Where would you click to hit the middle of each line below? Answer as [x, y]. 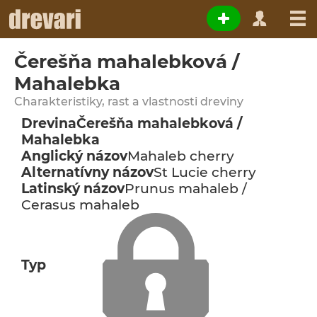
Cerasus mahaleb [80, 205]
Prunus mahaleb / [186, 189]
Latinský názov [73, 189]
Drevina [49, 123]
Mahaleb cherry [181, 156]
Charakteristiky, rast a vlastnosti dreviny [129, 102]
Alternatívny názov [87, 172]
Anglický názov [74, 156]
